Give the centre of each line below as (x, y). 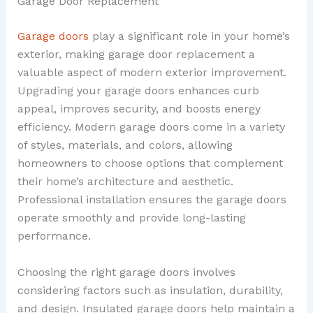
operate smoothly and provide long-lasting (131, 218)
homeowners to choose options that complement (150, 163)
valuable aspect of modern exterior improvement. (152, 73)
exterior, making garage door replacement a (136, 54)
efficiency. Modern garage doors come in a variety (151, 127)
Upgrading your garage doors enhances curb (138, 91)
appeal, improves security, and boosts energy (139, 109)
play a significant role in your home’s (189, 36)
